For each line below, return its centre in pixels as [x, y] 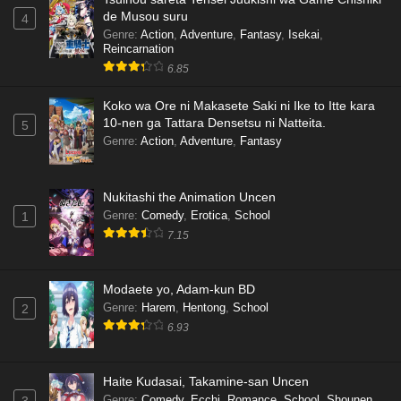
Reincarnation [138, 49]
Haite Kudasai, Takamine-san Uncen [206, 382]
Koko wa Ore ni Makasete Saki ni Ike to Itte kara [239, 106]
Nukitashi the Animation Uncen [189, 197]
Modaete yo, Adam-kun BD [179, 290]
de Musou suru [145, 17]
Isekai [304, 35]
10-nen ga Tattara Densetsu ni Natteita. [214, 123]
